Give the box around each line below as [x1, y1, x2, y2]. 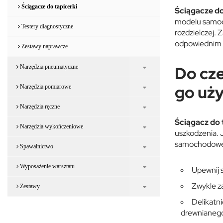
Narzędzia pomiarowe [18, 83, 71, 90]
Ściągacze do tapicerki [20, 2, 77, 10]
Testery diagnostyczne [20, 22, 73, 30]
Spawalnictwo [18, 142, 53, 150]
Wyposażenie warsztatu [18, 162, 75, 170]
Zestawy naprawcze [20, 42, 68, 50]
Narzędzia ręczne [18, 103, 60, 110]
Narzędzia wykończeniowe [18, 122, 83, 130]
